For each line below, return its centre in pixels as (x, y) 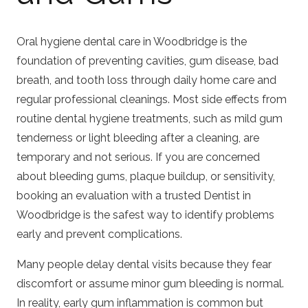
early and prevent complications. (99, 234)
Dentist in (227, 195)
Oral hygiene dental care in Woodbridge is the (132, 41)
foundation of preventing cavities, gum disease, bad (147, 60)
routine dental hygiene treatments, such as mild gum (150, 118)
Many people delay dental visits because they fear (144, 264)
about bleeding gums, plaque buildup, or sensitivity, (146, 176)
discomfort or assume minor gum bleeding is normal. (150, 283)
